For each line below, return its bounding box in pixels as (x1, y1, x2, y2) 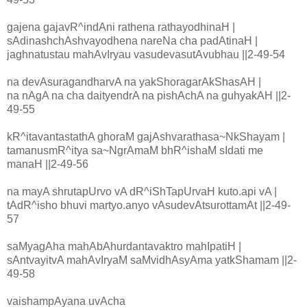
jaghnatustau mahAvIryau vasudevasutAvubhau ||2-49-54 (7, 49, 285, 61)
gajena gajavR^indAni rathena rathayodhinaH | (7, 21, 235, 34)
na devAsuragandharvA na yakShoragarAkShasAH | (7, 76, 261, 88)
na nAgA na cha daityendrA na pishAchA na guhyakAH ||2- (7, 90, 291, 102)
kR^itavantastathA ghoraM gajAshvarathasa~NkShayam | (7, 131, 285, 143)
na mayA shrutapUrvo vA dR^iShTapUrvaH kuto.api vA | (7, 186, 277, 198)
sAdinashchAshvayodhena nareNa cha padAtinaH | (7, 35, 258, 47)
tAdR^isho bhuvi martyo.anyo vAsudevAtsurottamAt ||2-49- (7, 199, 291, 212)
